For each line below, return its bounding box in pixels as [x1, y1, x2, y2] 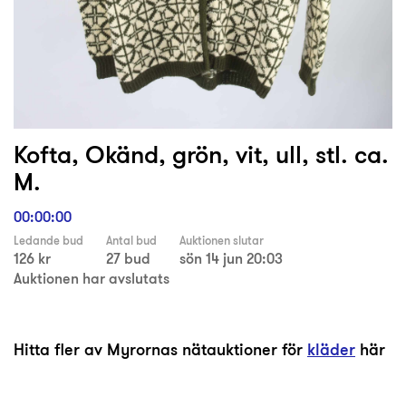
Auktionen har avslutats [14, 268, 169, 289]
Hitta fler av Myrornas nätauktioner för [14, 338, 307, 362]
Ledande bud [14, 233, 83, 249]
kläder [307, 338, 355, 362]
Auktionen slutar [179, 233, 264, 249]
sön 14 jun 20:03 [179, 248, 283, 269]
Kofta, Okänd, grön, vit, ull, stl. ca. [14, 137, 389, 172]
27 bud [106, 248, 150, 269]
